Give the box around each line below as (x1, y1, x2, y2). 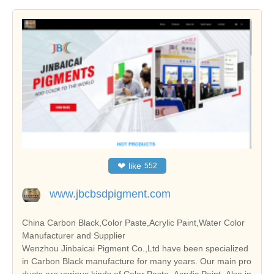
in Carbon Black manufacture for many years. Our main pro (22, 256, 251, 267)
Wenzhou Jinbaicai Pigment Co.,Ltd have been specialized (22, 243, 248, 254)
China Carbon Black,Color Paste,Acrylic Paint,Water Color (22, 218, 245, 228)
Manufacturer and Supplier (22, 231, 125, 241)
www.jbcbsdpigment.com (50, 188, 171, 201)
